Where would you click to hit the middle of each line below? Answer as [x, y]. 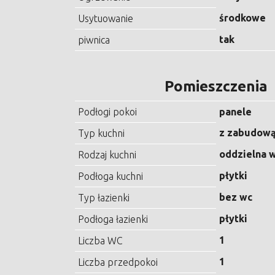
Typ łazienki [104, 198]
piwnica [94, 40]
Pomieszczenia [216, 87]
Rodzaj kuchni [107, 155]
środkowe [242, 18]
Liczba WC [100, 241]
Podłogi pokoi [107, 112]
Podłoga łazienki [113, 219]
